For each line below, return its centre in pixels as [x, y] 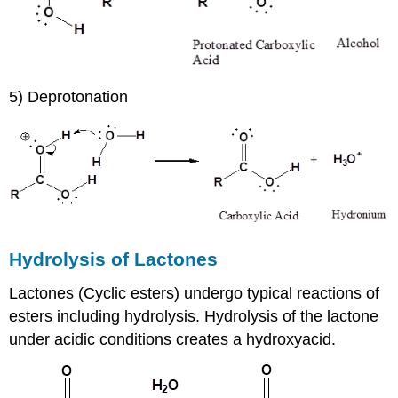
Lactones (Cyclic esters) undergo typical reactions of [195, 294]
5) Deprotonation [69, 97]
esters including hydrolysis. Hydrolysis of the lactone [194, 317]
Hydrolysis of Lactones [114, 259]
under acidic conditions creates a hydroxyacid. [173, 340]
